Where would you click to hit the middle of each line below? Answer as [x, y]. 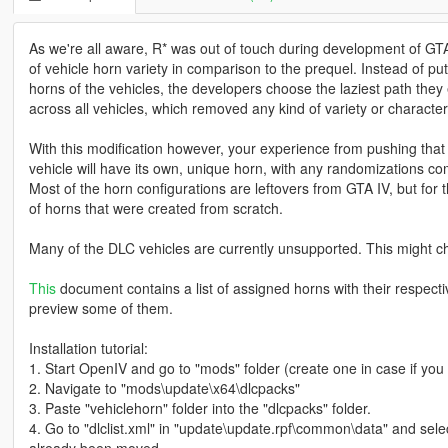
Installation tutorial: [88, 348]
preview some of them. [100, 308]
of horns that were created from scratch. [155, 208]
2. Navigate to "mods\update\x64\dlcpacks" [164, 388]
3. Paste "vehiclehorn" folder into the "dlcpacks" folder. [199, 408]
